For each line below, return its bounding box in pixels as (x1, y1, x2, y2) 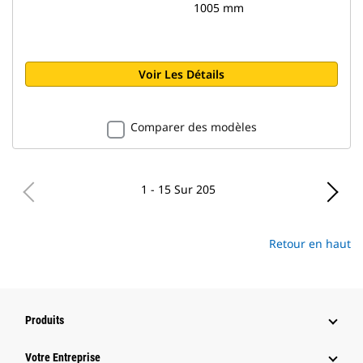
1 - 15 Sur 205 (141, 181, 216, 197)
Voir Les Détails (139, 66, 224, 82)
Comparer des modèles (130, 119, 257, 135)
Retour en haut (269, 236, 351, 251)
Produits (25, 314, 64, 327)
